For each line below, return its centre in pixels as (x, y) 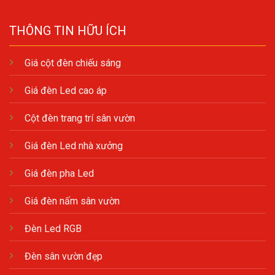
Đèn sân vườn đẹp (64, 256)
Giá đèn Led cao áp (66, 90)
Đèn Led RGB (53, 228)
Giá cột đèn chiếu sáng (73, 63)
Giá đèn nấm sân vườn (72, 201)
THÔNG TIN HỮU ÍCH (68, 30)
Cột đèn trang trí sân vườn (80, 118)
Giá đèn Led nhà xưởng (74, 145)
